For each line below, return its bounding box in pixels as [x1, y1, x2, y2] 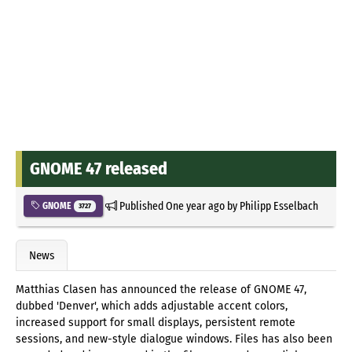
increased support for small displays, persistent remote [16, 316, 295, 330]
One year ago [165, 198, 225, 213]
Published [116, 198, 166, 213]
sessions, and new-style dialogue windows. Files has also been [16, 332, 332, 346]
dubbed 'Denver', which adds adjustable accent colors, [16, 299, 288, 313]
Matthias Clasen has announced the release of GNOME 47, [16, 283, 306, 297]
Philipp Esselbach [239, 198, 318, 213]
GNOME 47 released [30, 157, 167, 179]
